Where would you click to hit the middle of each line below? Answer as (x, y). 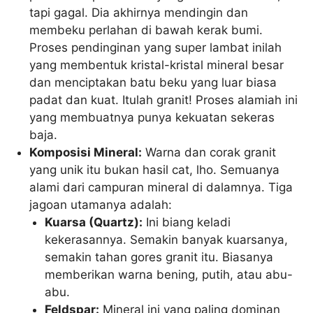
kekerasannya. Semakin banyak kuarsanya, (167, 240)
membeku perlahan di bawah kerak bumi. (146, 30)
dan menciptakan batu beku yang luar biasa (153, 83)
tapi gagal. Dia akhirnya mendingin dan (139, 13)
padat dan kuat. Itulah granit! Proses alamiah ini (164, 100)
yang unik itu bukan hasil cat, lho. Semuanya (155, 170)
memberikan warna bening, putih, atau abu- (169, 275)
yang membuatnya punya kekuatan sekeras (152, 118)
